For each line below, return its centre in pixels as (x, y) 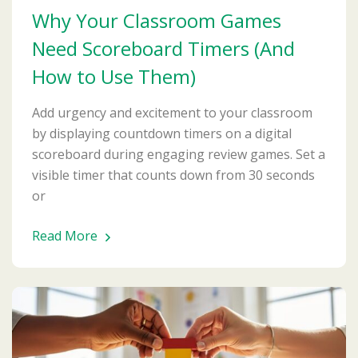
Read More (65, 235)
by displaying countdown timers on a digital (162, 133)
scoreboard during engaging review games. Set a (179, 154)
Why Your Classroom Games (157, 20)
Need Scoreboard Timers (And (163, 48)
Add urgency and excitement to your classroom (172, 112)
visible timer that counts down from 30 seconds (173, 175)
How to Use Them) (114, 76)
